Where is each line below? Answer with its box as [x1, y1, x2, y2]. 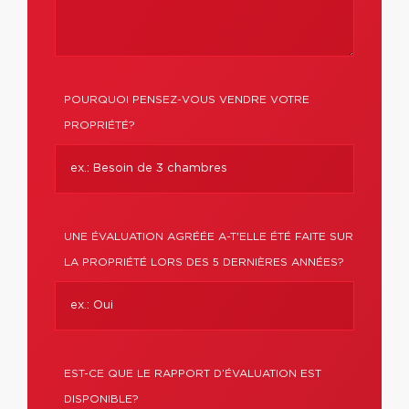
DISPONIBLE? [64, 393, 139, 404]
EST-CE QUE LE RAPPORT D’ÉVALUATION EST [64, 368, 321, 379]
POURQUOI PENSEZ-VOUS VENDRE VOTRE [64, 94, 309, 105]
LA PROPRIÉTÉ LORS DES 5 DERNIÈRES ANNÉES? [64, 257, 344, 267]
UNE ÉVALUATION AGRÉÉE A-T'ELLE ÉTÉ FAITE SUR [64, 231, 353, 242]
